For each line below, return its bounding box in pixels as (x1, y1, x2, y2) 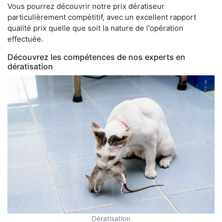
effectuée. (7, 34, 43, 44)
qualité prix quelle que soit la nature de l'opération (7, 23, 183, 33)
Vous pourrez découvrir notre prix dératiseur (7, 1, 165, 11)
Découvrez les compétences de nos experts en (7, 52, 185, 62)
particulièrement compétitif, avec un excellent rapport (7, 12, 196, 22)
